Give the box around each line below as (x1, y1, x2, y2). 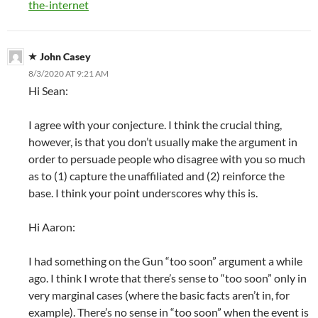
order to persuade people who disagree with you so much (28, 152, 305, 165)
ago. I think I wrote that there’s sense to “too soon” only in (28, 271, 307, 285)
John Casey (40, 50, 91, 62)
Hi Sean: (28, 84, 68, 97)
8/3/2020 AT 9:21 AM (28, 68, 109, 79)
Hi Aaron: (28, 220, 75, 234)
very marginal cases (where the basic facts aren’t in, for (28, 288, 290, 302)
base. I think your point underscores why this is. (28, 186, 258, 199)
